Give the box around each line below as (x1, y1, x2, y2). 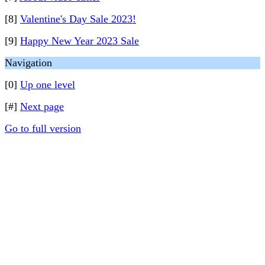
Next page (20, 101, 64, 112)
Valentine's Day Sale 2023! (20, 13, 136, 25)
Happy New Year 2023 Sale (20, 35, 139, 47)
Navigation (5, 57, 52, 69)
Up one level (20, 79, 75, 91)
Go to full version (5, 122, 81, 134)
